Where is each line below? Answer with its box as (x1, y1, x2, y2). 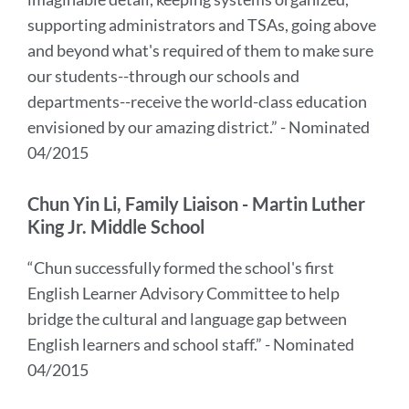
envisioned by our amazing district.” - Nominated (27, 117, 370, 137)
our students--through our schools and (27, 66, 299, 86)
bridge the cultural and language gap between (27, 309, 347, 329)
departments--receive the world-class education (27, 91, 367, 111)
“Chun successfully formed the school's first (27, 257, 334, 278)
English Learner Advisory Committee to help (27, 283, 340, 303)
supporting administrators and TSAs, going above (27, 15, 376, 35)
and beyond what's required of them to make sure (27, 40, 373, 60)
